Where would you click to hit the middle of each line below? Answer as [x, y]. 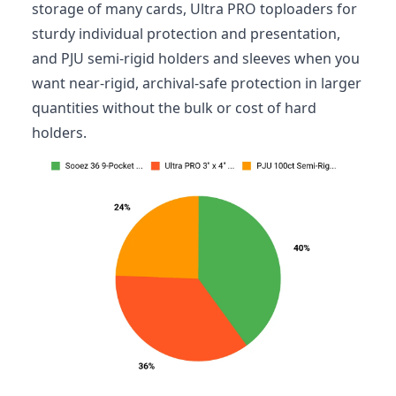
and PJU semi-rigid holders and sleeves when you [196, 58]
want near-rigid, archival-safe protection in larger [197, 83]
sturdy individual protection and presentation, [186, 33]
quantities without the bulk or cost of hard [174, 107]
